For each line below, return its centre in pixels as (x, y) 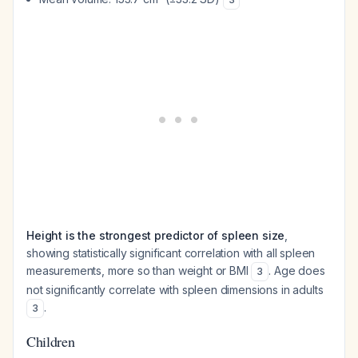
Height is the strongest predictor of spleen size (156, 235)
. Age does (297, 270)
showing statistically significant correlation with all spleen (171, 253)
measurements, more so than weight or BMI (139, 270)
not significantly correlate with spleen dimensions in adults (175, 290)
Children (51, 341)
